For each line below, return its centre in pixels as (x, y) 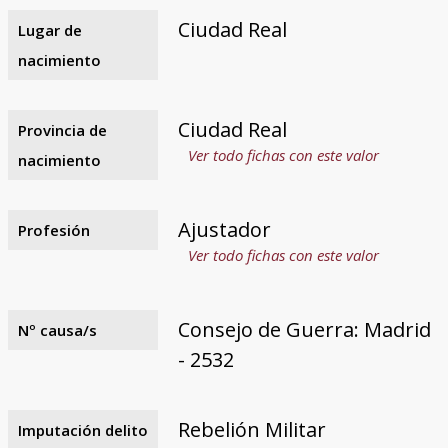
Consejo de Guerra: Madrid (304, 329)
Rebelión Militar (251, 429)
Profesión (53, 229)
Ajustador (224, 229)
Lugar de (49, 29)
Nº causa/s (57, 329)
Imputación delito (82, 429)
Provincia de (62, 129)
